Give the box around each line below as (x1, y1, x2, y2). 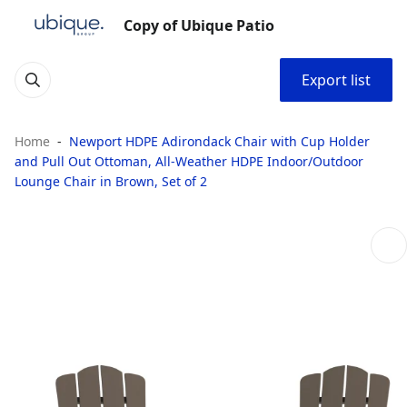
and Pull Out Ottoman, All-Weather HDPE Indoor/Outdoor (15, 153, 363, 170)
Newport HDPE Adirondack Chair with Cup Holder (69, 133, 370, 150)
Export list (302, 70, 371, 90)
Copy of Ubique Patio (124, 15, 274, 35)
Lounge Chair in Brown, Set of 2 (15, 173, 207, 190)
